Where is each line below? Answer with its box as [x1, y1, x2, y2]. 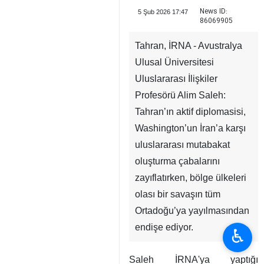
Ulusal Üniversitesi [135, 57, 214, 67]
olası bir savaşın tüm [135, 189, 220, 199]
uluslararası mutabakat [135, 140, 230, 150]
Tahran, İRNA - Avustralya [135, 41, 242, 51]
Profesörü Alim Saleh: [135, 90, 226, 100]
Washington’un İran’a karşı [135, 123, 246, 133]
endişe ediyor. [135, 222, 193, 232]
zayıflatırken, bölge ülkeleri [135, 173, 246, 183]
